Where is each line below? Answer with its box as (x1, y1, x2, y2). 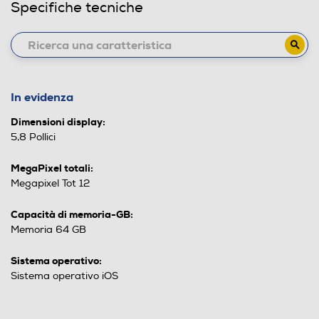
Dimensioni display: (11, 115, 105, 129)
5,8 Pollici (11, 131, 56, 144)
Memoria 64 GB (11, 224, 86, 236)
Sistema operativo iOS (11, 270, 118, 283)
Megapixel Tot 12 (11, 177, 90, 190)
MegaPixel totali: (11, 162, 93, 175)
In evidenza (11, 90, 73, 105)
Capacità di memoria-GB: (11, 208, 133, 221)
